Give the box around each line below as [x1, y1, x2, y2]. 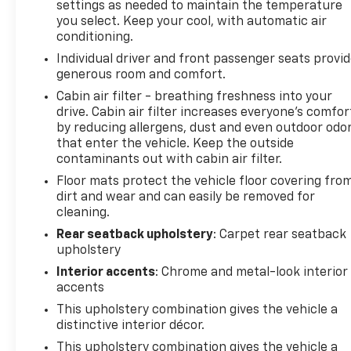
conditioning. [56, 31, 134, 44]
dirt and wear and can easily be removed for [56, 190, 316, 204]
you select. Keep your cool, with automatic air [56, 15, 327, 28]
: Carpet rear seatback [213, 228, 347, 241]
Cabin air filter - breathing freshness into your [56, 90, 333, 103]
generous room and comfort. [56, 68, 226, 81]
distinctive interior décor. [56, 319, 205, 332]
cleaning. [56, 206, 110, 219]
